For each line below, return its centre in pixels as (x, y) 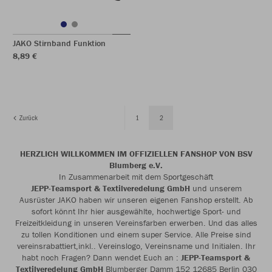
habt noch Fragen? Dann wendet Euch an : (101, 257)
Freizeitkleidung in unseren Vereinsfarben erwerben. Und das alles (136, 223)
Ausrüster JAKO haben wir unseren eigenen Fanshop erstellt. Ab (136, 200)
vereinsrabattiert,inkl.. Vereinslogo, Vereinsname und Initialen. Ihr (136, 246)
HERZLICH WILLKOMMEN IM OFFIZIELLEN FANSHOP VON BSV (136, 154)
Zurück (28, 117)
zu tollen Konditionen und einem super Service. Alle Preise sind (136, 234)
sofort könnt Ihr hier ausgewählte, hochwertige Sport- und (136, 211)
